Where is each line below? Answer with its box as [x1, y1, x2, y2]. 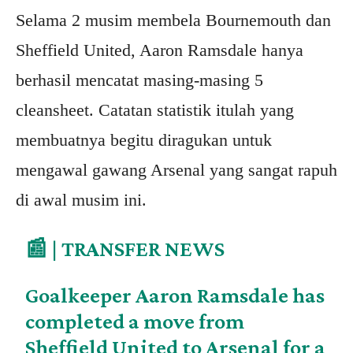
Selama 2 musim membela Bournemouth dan [16, 10, 331, 31]
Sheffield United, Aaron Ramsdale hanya [16, 40, 303, 61]
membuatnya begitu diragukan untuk [16, 130, 272, 150]
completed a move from [25, 309, 245, 334]
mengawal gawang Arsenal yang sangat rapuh [16, 160, 337, 180]
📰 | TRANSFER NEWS [25, 236, 225, 262]
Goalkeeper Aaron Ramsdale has [25, 283, 325, 308]
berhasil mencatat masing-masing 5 [16, 70, 263, 91]
